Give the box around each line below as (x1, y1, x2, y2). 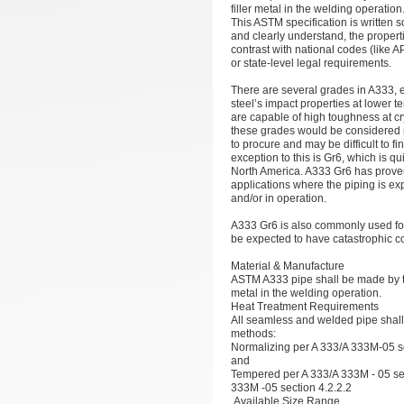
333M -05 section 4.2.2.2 (231, 381, 354, 394)
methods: (231, 327, 276, 340)
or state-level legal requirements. (231, 57, 391, 69)
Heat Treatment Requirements (231, 300, 379, 313)
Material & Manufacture (231, 260, 344, 272)
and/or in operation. (231, 192, 329, 205)
